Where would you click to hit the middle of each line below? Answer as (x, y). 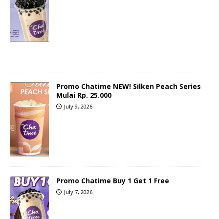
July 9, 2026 (78, 107)
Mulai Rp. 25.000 (84, 95)
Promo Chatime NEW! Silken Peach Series (129, 87)
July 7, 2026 (78, 192)
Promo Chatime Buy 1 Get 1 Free (113, 181)
